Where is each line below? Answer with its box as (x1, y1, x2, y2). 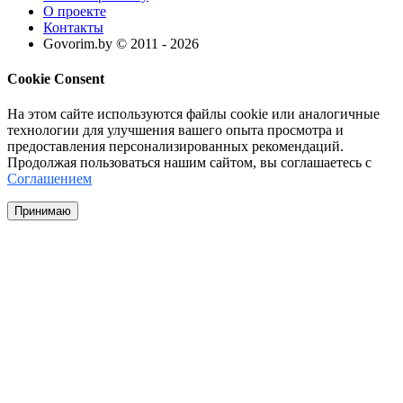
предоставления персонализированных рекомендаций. (7, 139, 344, 155)
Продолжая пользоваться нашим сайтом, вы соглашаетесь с (7, 155, 372, 171)
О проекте (43, 3, 106, 19)
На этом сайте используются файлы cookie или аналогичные (7, 106, 380, 122)
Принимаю (14, 204, 71, 219)
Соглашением (7, 171, 92, 187)
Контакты (43, 19, 103, 35)
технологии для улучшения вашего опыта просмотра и (7, 122, 344, 139)
